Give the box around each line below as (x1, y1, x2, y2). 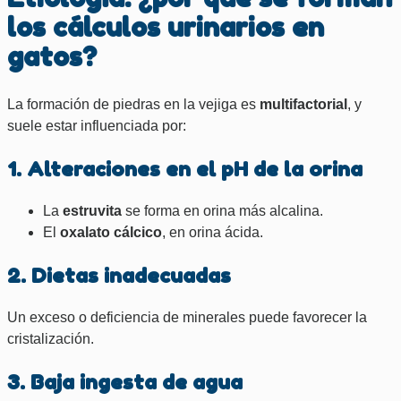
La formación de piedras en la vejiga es (7, 97, 260, 113)
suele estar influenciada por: (7, 118, 186, 134)
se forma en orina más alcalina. (122, 203, 323, 219)
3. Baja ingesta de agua (7, 370, 243, 395)
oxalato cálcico (60, 225, 162, 241)
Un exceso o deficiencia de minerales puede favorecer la (7, 310, 367, 326)
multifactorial (260, 97, 347, 113)
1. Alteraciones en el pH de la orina (7, 157, 363, 182)
